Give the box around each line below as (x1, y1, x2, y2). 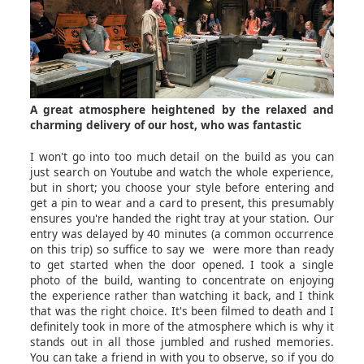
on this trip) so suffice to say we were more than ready (30, 240, 334, 257)
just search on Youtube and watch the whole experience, (30, 163, 334, 180)
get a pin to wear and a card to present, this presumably (30, 194, 334, 210)
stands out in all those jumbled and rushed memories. (30, 333, 334, 349)
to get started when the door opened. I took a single (30, 256, 334, 272)
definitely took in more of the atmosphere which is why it (30, 318, 334, 334)
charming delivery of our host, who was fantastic (30, 116, 302, 132)
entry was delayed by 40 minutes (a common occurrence (30, 225, 334, 241)
